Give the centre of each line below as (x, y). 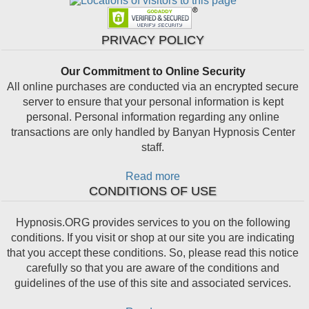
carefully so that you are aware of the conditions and (153, 268)
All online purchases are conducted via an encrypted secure (153, 87)
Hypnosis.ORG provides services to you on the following (153, 223)
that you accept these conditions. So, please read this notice (153, 253)
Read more (153, 177)
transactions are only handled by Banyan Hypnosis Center (153, 132)
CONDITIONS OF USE (153, 191)
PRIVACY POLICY (153, 40)
